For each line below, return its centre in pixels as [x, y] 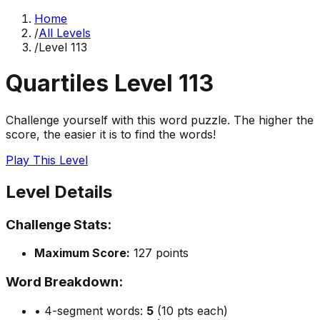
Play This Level [47, 160]
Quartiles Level [92, 84]
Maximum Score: [82, 253]
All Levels [65, 33]
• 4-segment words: [90, 310]
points [170, 253]
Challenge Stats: [59, 224]
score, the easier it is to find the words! [111, 134]
